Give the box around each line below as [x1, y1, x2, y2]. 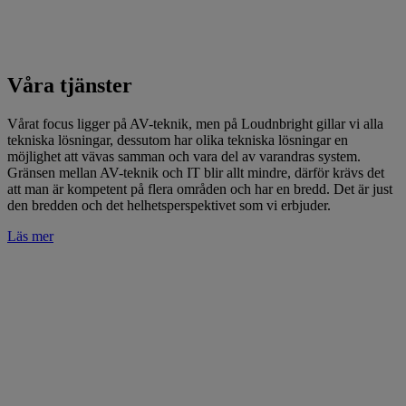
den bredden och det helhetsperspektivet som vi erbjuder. [7, 197, 331, 213]
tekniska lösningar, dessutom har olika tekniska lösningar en [7, 131, 348, 148]
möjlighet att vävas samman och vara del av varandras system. [7, 148, 361, 164]
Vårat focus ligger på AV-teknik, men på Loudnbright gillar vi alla [7, 115, 383, 131]
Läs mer [7, 227, 53, 244]
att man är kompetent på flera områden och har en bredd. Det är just [7, 180, 392, 197]
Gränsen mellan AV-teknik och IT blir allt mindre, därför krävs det [7, 164, 384, 180]
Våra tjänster [7, 72, 132, 97]
